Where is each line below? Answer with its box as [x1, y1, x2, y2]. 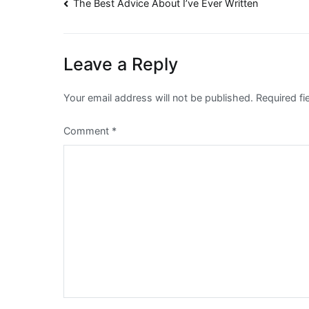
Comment [63, 125, 112, 137]
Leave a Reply [63, 54, 178, 75]
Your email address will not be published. [63, 92, 253, 104]
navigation [63, 23, 172, 50]
